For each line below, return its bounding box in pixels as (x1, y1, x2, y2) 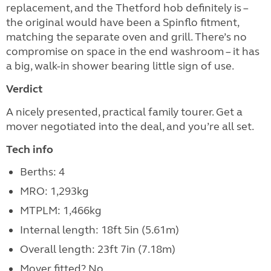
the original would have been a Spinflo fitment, (6, 16, 239, 29)
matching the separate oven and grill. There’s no (6, 30, 247, 44)
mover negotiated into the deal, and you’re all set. (6, 120, 254, 133)
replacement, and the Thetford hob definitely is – (6, 1, 248, 15)
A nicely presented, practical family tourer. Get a (6, 105, 243, 119)
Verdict (6, 82, 42, 96)
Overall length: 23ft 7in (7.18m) (19, 243, 175, 256)
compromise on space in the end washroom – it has (6, 45, 260, 58)
